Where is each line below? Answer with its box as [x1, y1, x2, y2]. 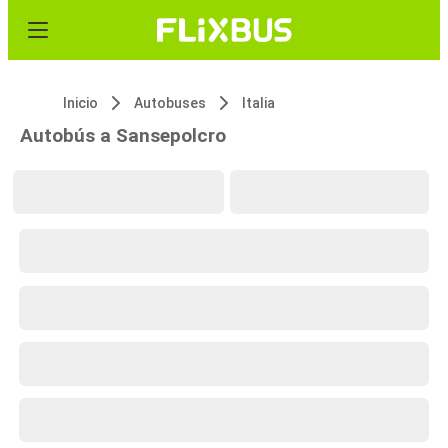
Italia [242, 95, 275, 111]
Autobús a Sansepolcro [20, 124, 226, 147]
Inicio [63, 95, 98, 111]
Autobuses [134, 95, 206, 111]
